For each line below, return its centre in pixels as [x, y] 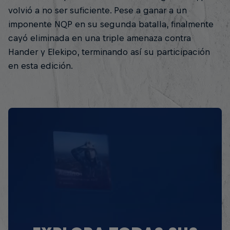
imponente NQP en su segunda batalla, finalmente [111, 24]
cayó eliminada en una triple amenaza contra [100, 38]
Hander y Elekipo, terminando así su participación [109, 52]
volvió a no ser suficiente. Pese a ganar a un [98, 11]
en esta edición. [41, 66]
